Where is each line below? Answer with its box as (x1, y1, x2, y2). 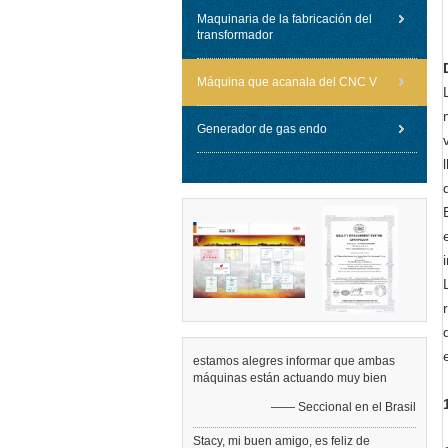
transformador (197, 28, 273, 42)
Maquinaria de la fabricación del (197, 12, 372, 26)
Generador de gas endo (197, 122, 327, 136)
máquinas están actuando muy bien (193, 371, 387, 385)
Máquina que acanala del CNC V (197, 75, 377, 89)
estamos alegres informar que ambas (193, 354, 395, 368)
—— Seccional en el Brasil (271, 400, 416, 414)
